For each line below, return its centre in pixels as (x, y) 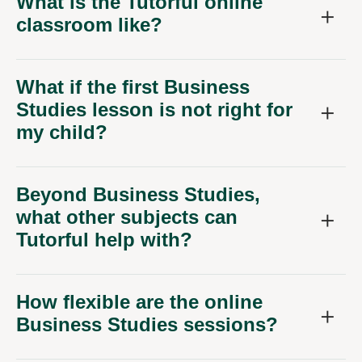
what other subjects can (127, 217)
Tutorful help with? (104, 240)
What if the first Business (133, 87)
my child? (62, 133)
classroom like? (89, 25)
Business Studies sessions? (147, 325)
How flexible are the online (139, 302)
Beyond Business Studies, (138, 195)
